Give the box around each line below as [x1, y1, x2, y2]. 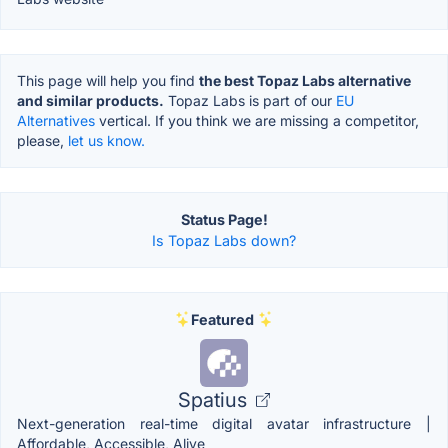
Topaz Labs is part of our [164, 91, 336, 109]
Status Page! [180, 210, 268, 228]
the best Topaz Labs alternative [199, 71, 411, 89]
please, [17, 131, 68, 149]
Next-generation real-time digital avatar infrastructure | [17, 414, 431, 432]
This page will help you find [17, 71, 199, 89]
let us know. [68, 131, 145, 149]
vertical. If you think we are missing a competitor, [95, 111, 419, 129]
